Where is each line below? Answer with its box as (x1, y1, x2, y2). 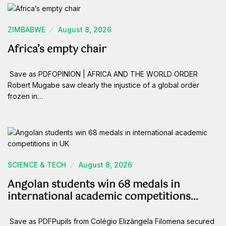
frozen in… (8, 92, 43, 101)
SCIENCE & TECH (8, 160, 66, 169)
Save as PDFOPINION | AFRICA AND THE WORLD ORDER (8, 70, 198, 79)
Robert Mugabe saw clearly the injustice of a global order (8, 81, 199, 90)
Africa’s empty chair (8, 41, 106, 59)
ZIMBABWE (8, 25, 45, 34)
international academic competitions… (8, 189, 198, 206)
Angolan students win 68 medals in (8, 177, 180, 194)
